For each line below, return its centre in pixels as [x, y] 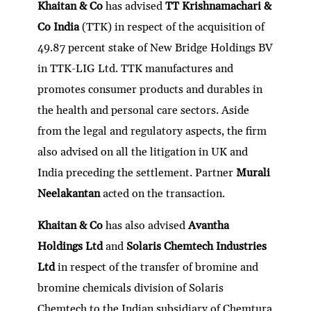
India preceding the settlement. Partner [137, 173]
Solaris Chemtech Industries [197, 246]
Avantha [209, 225]
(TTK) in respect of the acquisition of [174, 27]
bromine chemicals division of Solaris [131, 288]
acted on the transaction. [164, 193]
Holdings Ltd [72, 246]
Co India [60, 27]
